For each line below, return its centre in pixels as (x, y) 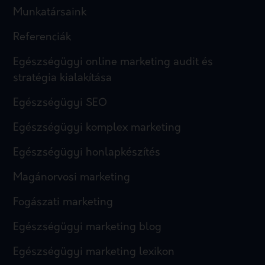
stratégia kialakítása (63, 79)
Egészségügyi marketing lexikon (94, 253)
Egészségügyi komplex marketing (97, 128)
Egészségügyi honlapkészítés (87, 153)
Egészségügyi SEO (60, 104)
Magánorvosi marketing (72, 178)
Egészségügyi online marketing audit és (113, 63)
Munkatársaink (50, 13)
